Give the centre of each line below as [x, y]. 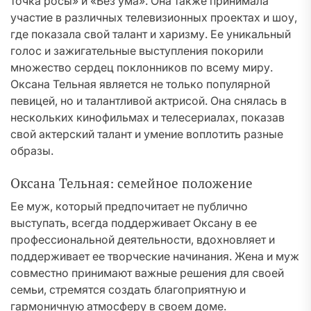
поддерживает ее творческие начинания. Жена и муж [155, 256]
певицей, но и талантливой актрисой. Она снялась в [149, 101]
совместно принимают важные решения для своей [147, 273]
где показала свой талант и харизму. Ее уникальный [151, 34]
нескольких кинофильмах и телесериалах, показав [148, 117]
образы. [32, 151]
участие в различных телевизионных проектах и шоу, [154, 17]
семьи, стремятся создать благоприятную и [128, 289]
